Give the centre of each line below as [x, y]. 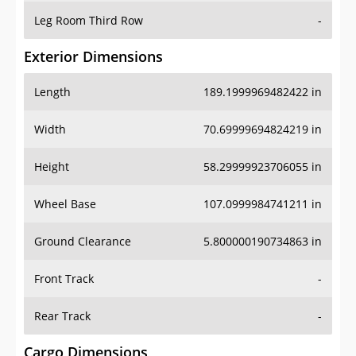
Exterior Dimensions [93, 57]
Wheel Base [65, 204]
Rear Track [62, 316]
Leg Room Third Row [89, 21]
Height [52, 167]
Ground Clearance [83, 242]
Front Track [64, 279]
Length [52, 92]
